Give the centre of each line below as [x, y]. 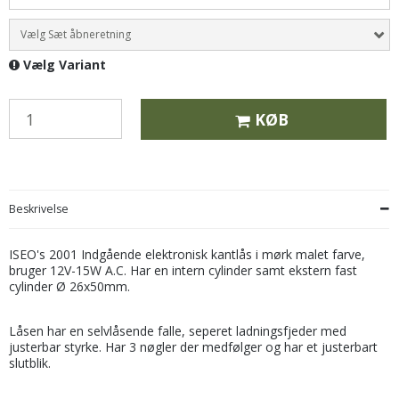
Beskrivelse [39, 208]
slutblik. [30, 362]
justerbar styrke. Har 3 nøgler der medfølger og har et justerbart [193, 346]
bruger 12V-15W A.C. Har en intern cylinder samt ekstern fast [183, 270]
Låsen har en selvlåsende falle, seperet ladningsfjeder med [178, 330]
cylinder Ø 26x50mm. [69, 286]
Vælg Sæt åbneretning [76, 35]
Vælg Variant [63, 65]
